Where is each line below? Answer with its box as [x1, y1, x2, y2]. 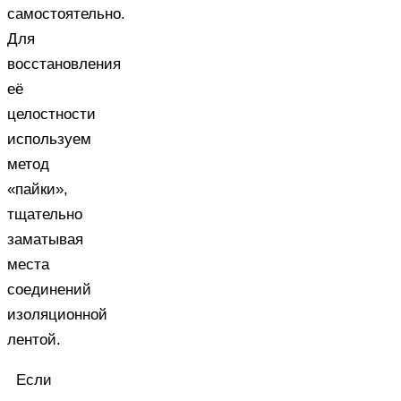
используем [7, 130, 91, 148]
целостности [7, 105, 96, 123]
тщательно [7, 205, 82, 223]
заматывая [7, 230, 83, 248]
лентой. [7, 330, 61, 348]
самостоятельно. [7, 4, 125, 22]
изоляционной [7, 305, 107, 323]
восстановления [7, 55, 121, 73]
